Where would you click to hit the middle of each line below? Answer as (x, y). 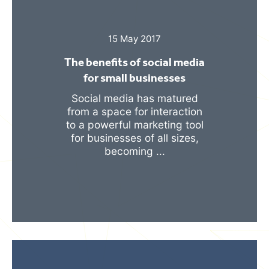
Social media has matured (134, 98)
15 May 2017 (134, 38)
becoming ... (134, 151)
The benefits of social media (134, 62)
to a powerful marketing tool (134, 124)
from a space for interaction (134, 111)
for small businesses (134, 77)
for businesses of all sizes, (134, 138)
